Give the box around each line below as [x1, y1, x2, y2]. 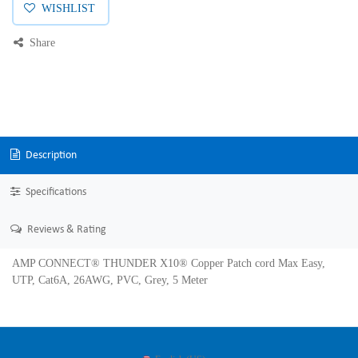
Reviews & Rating [24, 223, 106, 236]
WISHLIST [41, 2, 95, 14]
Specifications [22, 186, 86, 199]
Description [22, 149, 77, 161]
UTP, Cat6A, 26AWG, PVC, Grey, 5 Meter [12, 273, 208, 286]
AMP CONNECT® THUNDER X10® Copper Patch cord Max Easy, [12, 257, 325, 269]
